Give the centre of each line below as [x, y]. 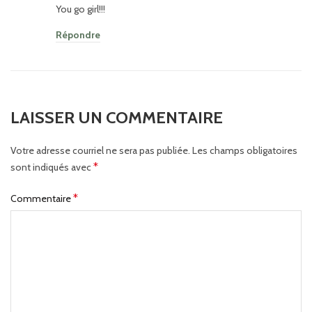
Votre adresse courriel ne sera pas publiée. [100, 151]
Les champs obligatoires [245, 151]
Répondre [78, 35]
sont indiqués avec [52, 167]
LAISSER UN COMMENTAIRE [117, 118]
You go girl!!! [80, 9]
